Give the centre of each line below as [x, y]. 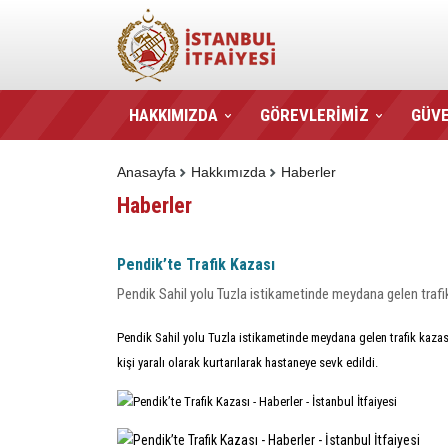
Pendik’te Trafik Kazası [196, 264]
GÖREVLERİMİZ [314, 115]
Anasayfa [146, 172]
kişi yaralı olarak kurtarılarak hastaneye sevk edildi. [247, 362]
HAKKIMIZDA [173, 115]
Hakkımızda [228, 172]
